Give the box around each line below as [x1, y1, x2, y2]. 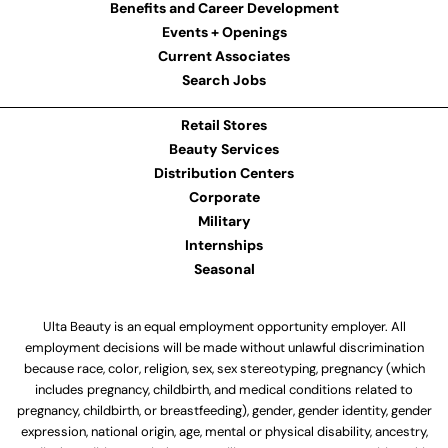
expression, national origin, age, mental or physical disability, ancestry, [20, 423, 428, 441]
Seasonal [193, 260, 255, 279]
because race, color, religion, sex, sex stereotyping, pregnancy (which [23, 360, 425, 378]
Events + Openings [161, 23, 287, 42]
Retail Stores [181, 116, 267, 135]
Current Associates [158, 47, 290, 66]
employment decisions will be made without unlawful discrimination [24, 339, 424, 357]
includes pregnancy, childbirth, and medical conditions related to [35, 381, 413, 399]
